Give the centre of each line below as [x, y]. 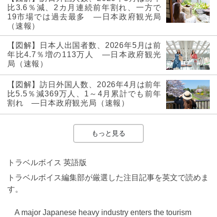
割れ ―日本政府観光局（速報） [68, 103]
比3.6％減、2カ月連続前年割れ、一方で [84, 8]
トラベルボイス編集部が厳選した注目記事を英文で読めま [108, 178]
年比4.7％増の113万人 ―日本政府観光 [84, 55]
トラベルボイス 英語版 [47, 163]
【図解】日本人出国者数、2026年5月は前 [84, 46]
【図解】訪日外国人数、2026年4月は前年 [84, 85]
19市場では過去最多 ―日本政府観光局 [84, 17]
